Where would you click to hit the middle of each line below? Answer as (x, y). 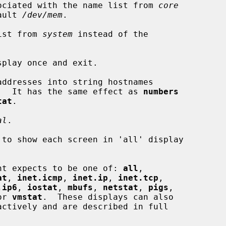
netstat (121, 187)
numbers (161, 91)
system (58, 34)
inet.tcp (138, 178)
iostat (42, 187)
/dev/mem (42, 15)
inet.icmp (40, 178)
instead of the (110, 34)
